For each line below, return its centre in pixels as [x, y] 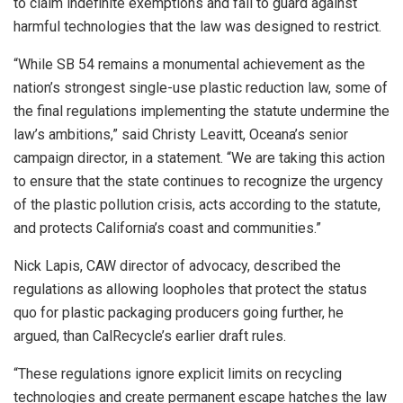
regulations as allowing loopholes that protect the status [190, 289]
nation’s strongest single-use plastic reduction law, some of [201, 87]
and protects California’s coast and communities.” [167, 228]
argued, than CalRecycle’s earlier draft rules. [150, 336]
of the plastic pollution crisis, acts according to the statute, [197, 204]
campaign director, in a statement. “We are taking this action [199, 157]
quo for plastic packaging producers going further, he [179, 312]
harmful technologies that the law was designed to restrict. [197, 26]
